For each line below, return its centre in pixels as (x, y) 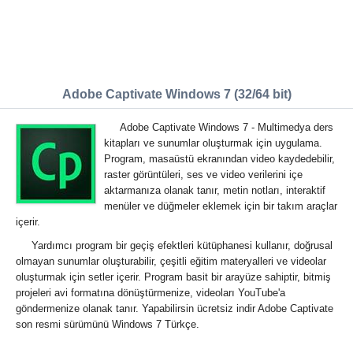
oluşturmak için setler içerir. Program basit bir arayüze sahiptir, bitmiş (173, 277)
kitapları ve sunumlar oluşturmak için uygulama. (213, 143)
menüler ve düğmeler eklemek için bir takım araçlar (221, 206)
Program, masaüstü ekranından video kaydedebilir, (219, 159)
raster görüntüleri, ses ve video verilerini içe (203, 175)
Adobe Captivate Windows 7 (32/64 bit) (176, 94)
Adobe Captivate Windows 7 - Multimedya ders (227, 127)
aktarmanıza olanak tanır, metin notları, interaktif (215, 190)
